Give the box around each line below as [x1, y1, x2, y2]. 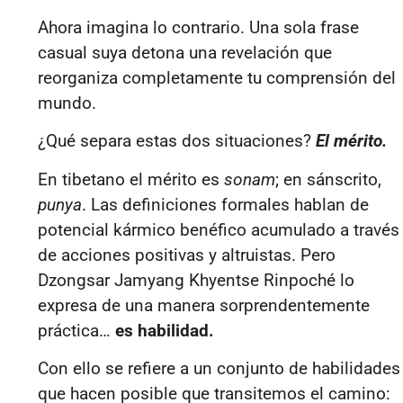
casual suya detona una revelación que [38, 41, 332, 63]
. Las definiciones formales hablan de [82, 193, 369, 215]
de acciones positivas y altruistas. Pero [38, 244, 336, 265]
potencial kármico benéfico [38, 219, 251, 240]
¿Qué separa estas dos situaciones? [38, 130, 316, 152]
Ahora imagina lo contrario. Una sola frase [38, 16, 359, 38]
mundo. [38, 92, 96, 113]
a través [336, 219, 399, 240]
